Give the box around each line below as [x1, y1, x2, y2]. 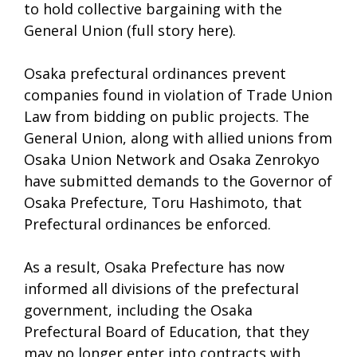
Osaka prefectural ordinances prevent [24, 63, 286, 83]
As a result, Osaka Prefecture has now [24, 257, 284, 277]
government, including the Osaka [24, 300, 253, 320]
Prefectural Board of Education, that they [24, 321, 309, 341]
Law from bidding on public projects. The [24, 106, 309, 126]
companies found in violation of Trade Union [24, 84, 332, 104]
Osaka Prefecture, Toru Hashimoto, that [24, 192, 302, 212]
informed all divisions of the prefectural [24, 278, 299, 298]
